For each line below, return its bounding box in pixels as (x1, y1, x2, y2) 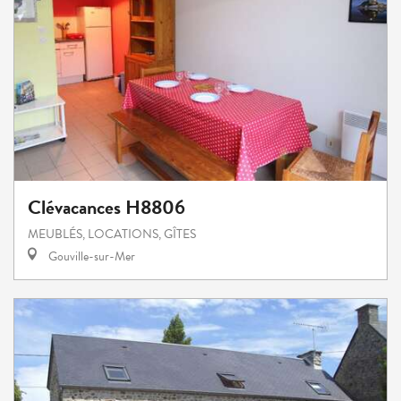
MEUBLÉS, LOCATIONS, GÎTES (28, 225, 196, 244)
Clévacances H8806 (28, 192, 185, 223)
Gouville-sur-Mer (46, 247, 135, 267)
